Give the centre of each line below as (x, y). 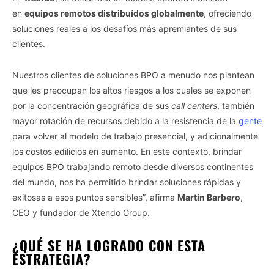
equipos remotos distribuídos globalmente (114, 13)
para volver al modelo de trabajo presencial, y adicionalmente (135, 136)
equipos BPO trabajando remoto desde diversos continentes (133, 166)
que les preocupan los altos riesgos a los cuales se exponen (131, 90)
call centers (194, 105)
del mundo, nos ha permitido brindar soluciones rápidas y (127, 182)
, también (236, 105)
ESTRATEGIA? (52, 258)
